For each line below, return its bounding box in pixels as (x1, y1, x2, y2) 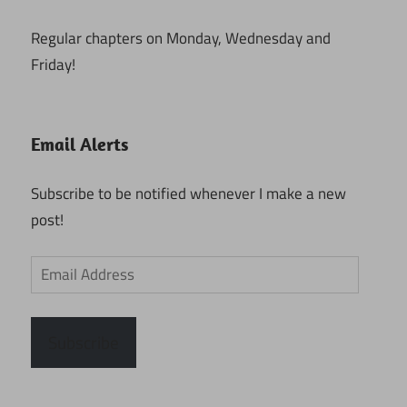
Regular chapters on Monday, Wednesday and (31, 25, 331, 50)
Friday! (31, 52, 75, 76)
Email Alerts (31, 133, 128, 156)
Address (30, 283, 84, 307)
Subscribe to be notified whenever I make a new (31, 181, 346, 205)
